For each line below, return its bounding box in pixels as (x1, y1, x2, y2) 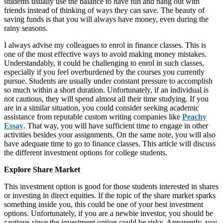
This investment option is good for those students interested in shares (4, 182, 219, 191)
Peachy (182, 112, 207, 121)
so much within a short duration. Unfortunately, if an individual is (4, 85, 209, 94)
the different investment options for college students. (4, 148, 169, 157)
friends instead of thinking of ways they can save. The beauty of (4, 5, 205, 14)
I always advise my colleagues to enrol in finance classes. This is (4, 40, 206, 49)
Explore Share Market (4, 165, 80, 174)
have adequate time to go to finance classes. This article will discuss (4, 139, 216, 148)
